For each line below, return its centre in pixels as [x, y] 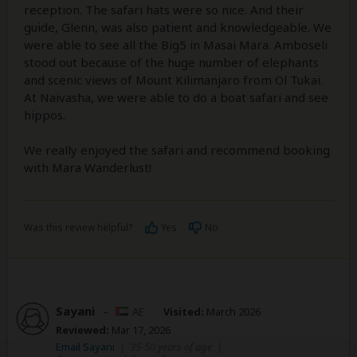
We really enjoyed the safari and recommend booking [177, 150]
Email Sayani [85, 347]
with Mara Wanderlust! [88, 168]
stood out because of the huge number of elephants [171, 63]
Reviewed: [82, 330]
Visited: [184, 312]
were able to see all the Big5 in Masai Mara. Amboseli [176, 45]
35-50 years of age [171, 347]
